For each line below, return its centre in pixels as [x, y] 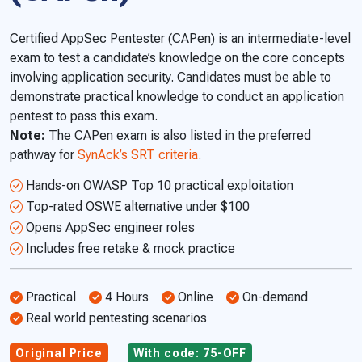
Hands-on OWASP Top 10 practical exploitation [160, 185]
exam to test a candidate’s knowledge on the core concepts [177, 57]
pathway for [44, 154]
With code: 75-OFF [190, 353]
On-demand [275, 297]
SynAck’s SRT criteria [138, 154]
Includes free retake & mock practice [130, 248]
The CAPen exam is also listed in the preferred [178, 135]
